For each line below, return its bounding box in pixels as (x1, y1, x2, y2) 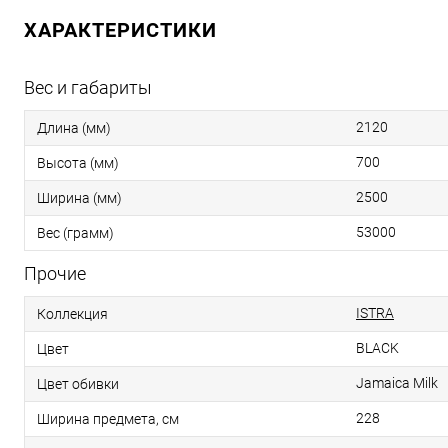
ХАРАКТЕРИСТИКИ (24, 18, 217, 43)
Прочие (24, 263, 86, 285)
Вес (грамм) (37, 225, 114, 242)
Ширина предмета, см (37, 411, 179, 428)
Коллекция (37, 306, 108, 323)
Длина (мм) (37, 120, 111, 137)
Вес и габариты (24, 77, 152, 99)
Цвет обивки (37, 376, 119, 393)
